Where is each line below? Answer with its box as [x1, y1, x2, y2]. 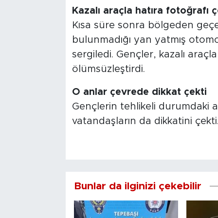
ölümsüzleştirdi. [72, 64, 145, 74]
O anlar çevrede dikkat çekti [72, 87, 207, 97]
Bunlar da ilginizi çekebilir [73, 181, 201, 192]
